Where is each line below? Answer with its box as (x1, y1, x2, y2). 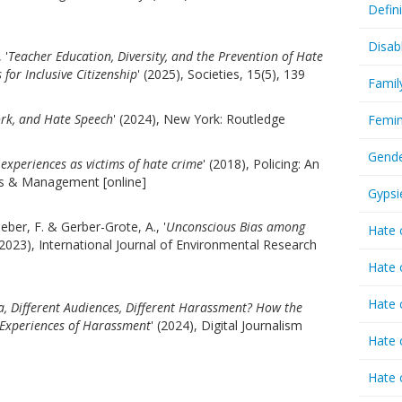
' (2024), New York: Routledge (113, 110, 285, 127)
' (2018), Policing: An (203, 155, 319, 172)
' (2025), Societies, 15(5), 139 (137, 66, 305, 83)
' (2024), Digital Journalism (151, 317, 302, 334)
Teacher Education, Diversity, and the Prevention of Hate (8, 48, 323, 65)
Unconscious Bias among (166, 218, 305, 235)
